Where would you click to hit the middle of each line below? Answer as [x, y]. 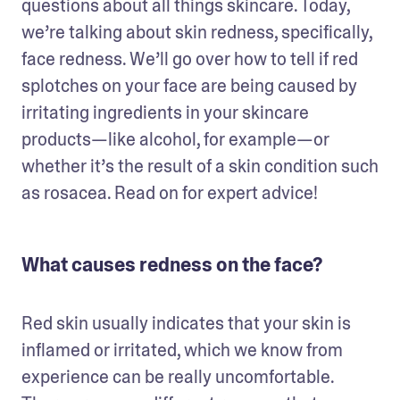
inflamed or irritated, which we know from [182, 350]
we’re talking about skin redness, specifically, [197, 32]
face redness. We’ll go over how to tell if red [190, 58]
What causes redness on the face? [172, 265]
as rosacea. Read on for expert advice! [170, 192]
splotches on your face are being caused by [189, 85]
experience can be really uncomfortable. [178, 376]
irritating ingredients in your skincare [165, 112]
